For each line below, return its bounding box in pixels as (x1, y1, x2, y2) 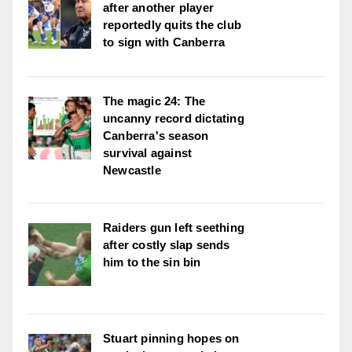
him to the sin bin (103, 255, 201, 269)
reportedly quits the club (103, 18, 241, 32)
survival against (103, 146, 192, 160)
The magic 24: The (103, 94, 206, 108)
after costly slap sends (103, 238, 230, 252)
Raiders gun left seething (103, 221, 244, 235)
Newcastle (103, 163, 161, 178)
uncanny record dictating (103, 112, 244, 126)
